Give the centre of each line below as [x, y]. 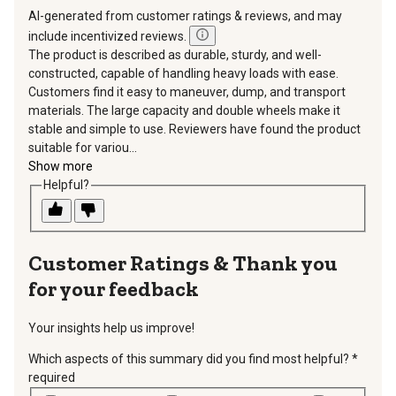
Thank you [285, 263]
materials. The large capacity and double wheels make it [184, 111]
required [52, 377]
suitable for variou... [83, 148]
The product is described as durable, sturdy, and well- [175, 55]
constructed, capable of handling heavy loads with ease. [183, 74]
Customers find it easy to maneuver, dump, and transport [187, 92]
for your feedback [114, 288]
